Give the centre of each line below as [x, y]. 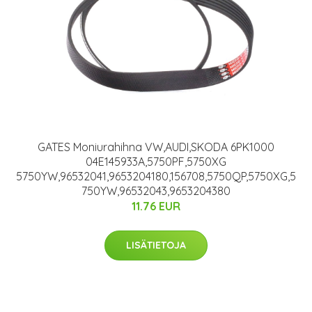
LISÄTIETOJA [156, 245]
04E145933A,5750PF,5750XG [156, 162]
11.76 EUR [156, 206]
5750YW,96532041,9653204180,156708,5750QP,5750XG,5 [156, 177]
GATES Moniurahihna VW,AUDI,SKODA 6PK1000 [156, 147]
